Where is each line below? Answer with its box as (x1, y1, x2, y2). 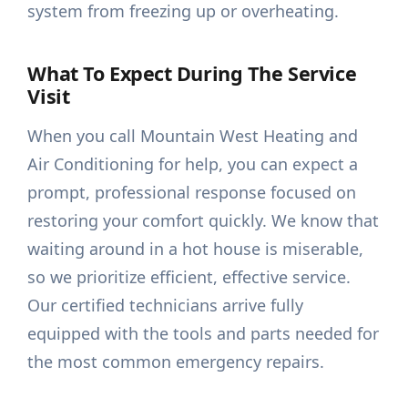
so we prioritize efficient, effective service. (27, 266, 352, 289)
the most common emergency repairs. (27, 351, 325, 373)
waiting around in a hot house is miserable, (27, 238, 364, 260)
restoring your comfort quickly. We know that (27, 209, 380, 232)
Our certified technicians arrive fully (27, 294, 304, 317)
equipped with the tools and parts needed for (27, 322, 380, 345)
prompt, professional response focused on (27, 181, 357, 204)
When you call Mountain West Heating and (27, 125, 359, 148)
